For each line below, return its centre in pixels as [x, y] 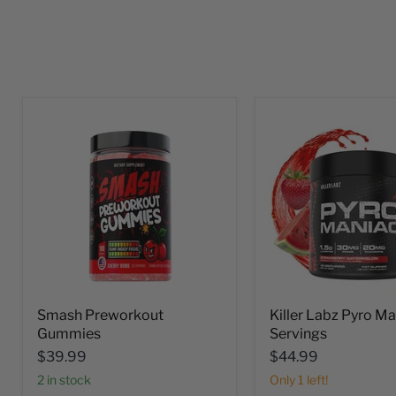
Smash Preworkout [100, 315]
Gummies [69, 333]
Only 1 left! [298, 379]
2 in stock [68, 379]
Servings [298, 333]
